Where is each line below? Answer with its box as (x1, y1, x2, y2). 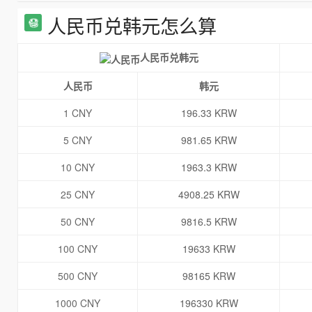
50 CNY (61, 214, 95, 229)
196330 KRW (179, 296, 238, 311)
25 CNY (61, 187, 95, 202)
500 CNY (58, 269, 97, 283)
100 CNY (58, 242, 97, 256)
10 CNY (61, 160, 95, 175)
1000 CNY (55, 296, 100, 311)
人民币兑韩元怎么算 (47, 12, 217, 40)
